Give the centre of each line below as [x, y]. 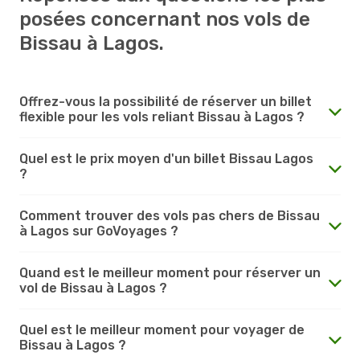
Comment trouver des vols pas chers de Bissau [170, 215]
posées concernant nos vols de [165, 19]
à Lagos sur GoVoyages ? [99, 231]
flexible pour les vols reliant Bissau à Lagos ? [162, 117]
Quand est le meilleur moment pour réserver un [170, 272]
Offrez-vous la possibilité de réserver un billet [166, 101]
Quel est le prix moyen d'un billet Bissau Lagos [166, 158]
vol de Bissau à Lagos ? [93, 288]
